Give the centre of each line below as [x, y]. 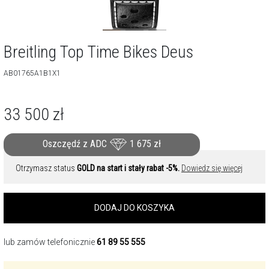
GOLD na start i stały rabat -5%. [128, 168]
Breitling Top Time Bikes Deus [98, 52]
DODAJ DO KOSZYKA [134, 208]
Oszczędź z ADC [76, 144]
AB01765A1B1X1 [32, 73]
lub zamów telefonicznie [50, 242]
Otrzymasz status [46, 168]
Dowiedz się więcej [212, 168]
